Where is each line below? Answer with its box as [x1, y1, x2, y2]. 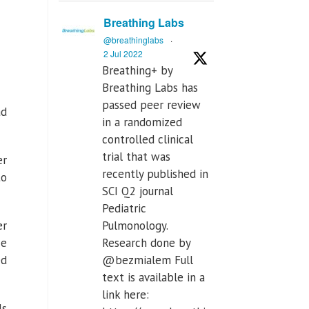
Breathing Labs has [102, 80, 198, 96]
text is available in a [102, 270, 205, 286]
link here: [102, 287, 149, 303]
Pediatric [102, 201, 146, 217]
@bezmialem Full [102, 252, 193, 268]
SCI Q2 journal [102, 183, 173, 199]
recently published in [102, 166, 208, 182]
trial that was [102, 149, 170, 165]
